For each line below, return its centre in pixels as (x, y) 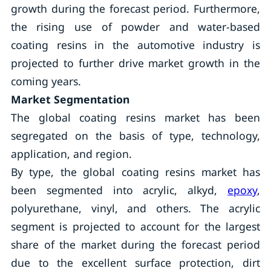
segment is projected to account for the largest (135, 226)
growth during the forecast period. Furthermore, (135, 8)
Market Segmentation (70, 99)
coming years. (46, 81)
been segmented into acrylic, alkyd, (119, 190)
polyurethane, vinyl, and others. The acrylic (135, 208)
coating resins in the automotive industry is (135, 45)
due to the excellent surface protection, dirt (135, 263)
